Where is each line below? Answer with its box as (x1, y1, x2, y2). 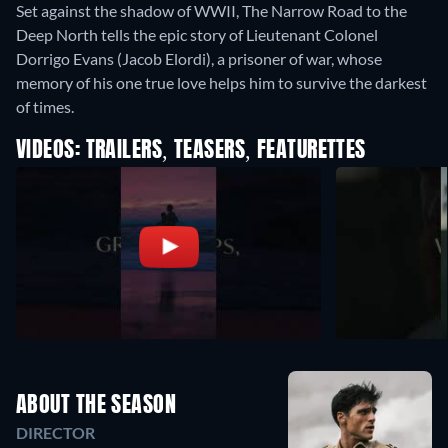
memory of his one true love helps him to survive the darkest (16, 73, 427, 93)
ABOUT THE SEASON (16, 394, 177, 417)
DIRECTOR (16, 422, 95, 442)
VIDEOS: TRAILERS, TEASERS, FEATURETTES (16, 140, 366, 163)
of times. (16, 97, 74, 117)
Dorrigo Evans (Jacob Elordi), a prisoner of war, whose (16, 49, 382, 69)
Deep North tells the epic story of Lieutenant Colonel (16, 25, 378, 45)
